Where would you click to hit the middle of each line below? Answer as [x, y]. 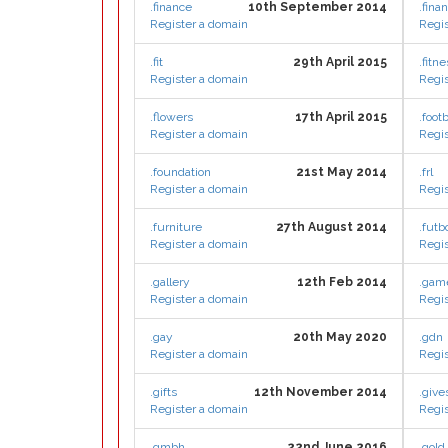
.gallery [170, 282]
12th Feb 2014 [342, 282]
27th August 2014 [331, 227]
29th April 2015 [340, 62]
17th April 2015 [341, 117]
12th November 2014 [320, 392]
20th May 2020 [340, 337]
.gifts [163, 392]
